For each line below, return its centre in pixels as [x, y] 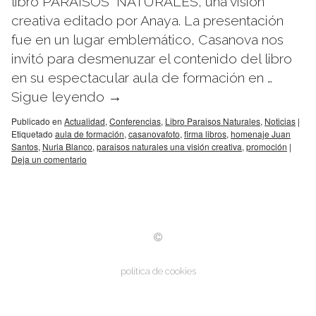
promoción [267, 146]
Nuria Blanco [67, 146]
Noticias [280, 121]
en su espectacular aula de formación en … [142, 78]
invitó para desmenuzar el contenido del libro [152, 59]
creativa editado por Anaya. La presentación [147, 21]
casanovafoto [154, 134]
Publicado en [37, 121]
